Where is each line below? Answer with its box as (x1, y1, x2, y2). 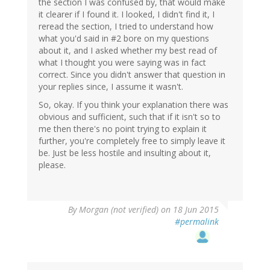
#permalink (175, 215, 219, 227)
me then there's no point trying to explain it (39, 122, 207, 134)
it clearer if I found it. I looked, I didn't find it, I (39, 8, 215, 20)
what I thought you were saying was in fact (39, 56, 206, 68)
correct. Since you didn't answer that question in (39, 68, 225, 80)
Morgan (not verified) (79, 203, 159, 215)
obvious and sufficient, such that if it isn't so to (39, 110, 221, 122)
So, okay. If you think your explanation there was (39, 98, 228, 110)
